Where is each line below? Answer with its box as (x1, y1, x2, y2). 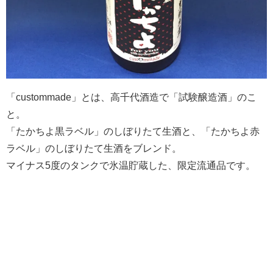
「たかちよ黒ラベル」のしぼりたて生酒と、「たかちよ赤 (6, 126, 260, 136)
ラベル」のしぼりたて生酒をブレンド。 (6, 143, 182, 154)
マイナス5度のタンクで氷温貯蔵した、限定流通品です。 (6, 160, 255, 171)
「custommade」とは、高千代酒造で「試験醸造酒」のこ (6, 92, 257, 102)
